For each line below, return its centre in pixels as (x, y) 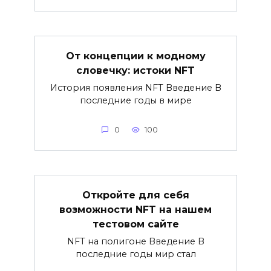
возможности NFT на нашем (135, 209)
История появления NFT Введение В (135, 87)
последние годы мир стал (135, 254)
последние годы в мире (135, 100)
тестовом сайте (135, 224)
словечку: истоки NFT (135, 70)
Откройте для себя (135, 195)
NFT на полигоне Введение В (135, 241)
